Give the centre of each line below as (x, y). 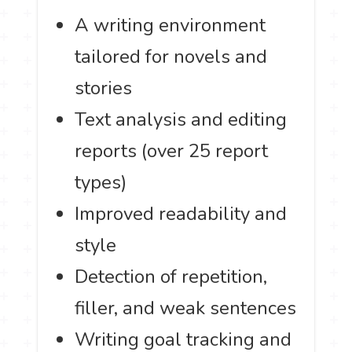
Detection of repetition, (171, 276)
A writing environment (170, 25)
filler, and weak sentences (186, 308)
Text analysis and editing (181, 119)
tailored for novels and (171, 56)
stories (104, 88)
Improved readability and (181, 213)
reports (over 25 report (172, 150)
